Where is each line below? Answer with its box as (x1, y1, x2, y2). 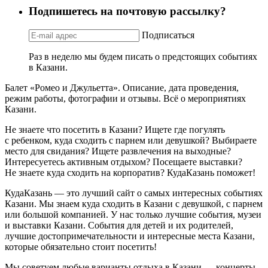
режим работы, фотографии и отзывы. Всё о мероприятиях (5, 93, 246, 103)
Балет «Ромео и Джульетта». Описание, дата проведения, (5, 82, 239, 93)
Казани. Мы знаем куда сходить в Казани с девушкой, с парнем (5, 198, 263, 209)
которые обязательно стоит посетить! (5, 241, 157, 252)
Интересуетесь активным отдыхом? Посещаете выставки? (5, 156, 242, 167)
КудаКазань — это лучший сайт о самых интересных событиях (5, 187, 263, 198)
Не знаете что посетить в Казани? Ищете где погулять (5, 124, 225, 135)
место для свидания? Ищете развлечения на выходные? (5, 145, 231, 156)
